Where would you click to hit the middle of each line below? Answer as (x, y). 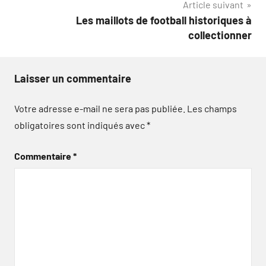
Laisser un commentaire (73, 78)
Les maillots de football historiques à (164, 20)
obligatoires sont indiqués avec (80, 125)
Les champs (212, 108)
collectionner (220, 35)
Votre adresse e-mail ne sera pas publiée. (100, 108)
